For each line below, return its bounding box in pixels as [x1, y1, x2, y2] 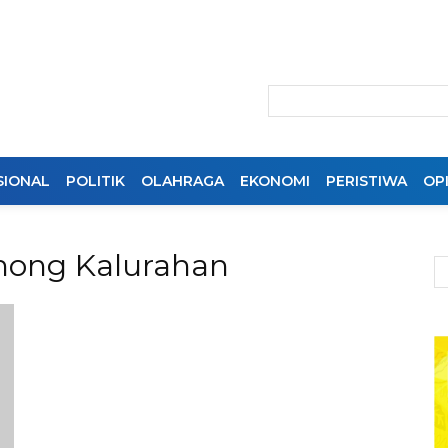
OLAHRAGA [141, 172, 224, 190]
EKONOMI [240, 172, 310, 190]
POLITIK [66, 172, 125, 190]
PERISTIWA [326, 172, 407, 190]
